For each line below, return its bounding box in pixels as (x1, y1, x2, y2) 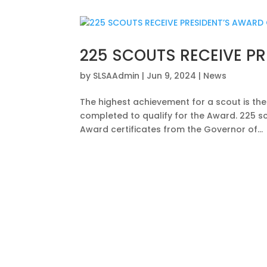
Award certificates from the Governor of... (80, 123, 263, 135)
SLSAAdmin (93, 70, 140, 82)
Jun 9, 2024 (147, 70, 197, 82)
